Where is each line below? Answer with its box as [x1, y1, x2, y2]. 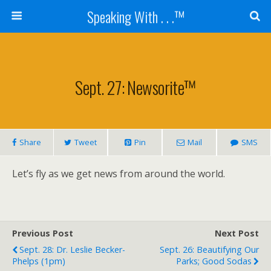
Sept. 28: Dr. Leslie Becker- [19, 244, 125, 255]
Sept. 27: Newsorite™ [75, 74, 196, 100]
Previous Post [12, 227, 73, 239]
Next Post [215, 227, 259, 239]
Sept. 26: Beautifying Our [160, 244, 259, 255]
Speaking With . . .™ [87, 5, 184, 27]
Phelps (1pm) [12, 255, 65, 267]
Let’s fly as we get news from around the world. [12, 167, 225, 180]
